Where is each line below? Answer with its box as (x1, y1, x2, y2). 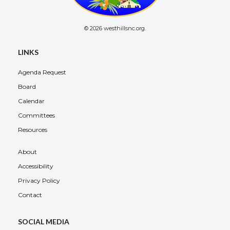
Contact (18, 190, 42, 199)
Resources (18, 126, 47, 134)
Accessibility (18, 162, 53, 170)
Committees (18, 111, 55, 120)
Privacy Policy (18, 176, 60, 184)
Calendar (18, 97, 45, 105)
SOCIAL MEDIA (18, 217, 69, 226)
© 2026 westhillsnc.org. (84, 25, 146, 32)
